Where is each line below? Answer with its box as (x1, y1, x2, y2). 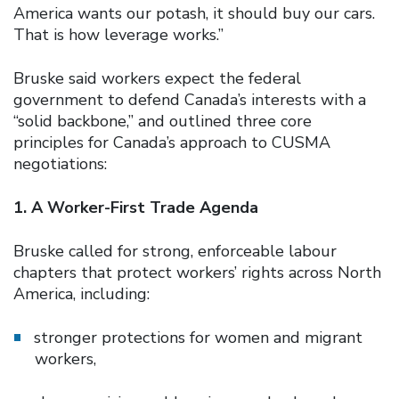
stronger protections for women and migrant (34, 326, 363, 348)
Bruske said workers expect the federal (13, 67, 301, 89)
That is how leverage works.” (13, 23, 224, 45)
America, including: (13, 282, 150, 305)
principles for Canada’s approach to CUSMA (13, 131, 330, 153)
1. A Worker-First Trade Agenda (13, 196, 258, 218)
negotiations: (13, 152, 107, 175)
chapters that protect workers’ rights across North (13, 261, 381, 283)
